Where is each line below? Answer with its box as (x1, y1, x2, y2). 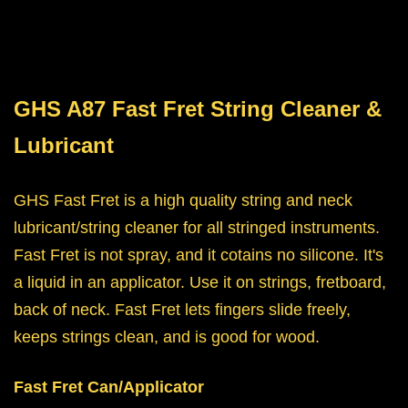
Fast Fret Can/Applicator (14, 378, 204, 397)
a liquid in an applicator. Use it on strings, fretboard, (14, 273, 386, 292)
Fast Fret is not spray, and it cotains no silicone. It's (14, 246, 383, 265)
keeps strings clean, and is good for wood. (14, 328, 324, 347)
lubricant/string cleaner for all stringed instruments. (14, 219, 380, 238)
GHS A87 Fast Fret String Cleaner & (14, 97, 382, 122)
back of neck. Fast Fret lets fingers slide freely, (14, 301, 351, 320)
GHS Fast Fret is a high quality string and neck (14, 191, 352, 210)
